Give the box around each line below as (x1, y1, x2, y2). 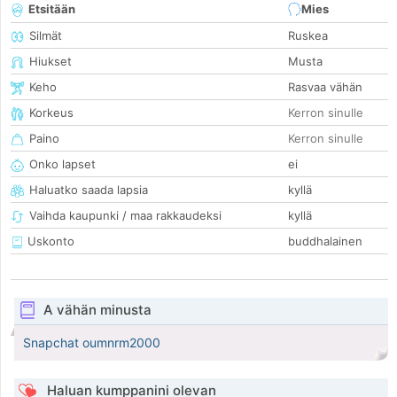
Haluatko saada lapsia (29, 183, 148, 198)
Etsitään (28, 2, 75, 17)
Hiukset (29, 54, 72, 69)
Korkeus (29, 105, 74, 121)
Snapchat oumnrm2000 (23, 335, 160, 351)
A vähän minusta (43, 301, 152, 319)
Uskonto (24, 234, 74, 249)
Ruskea (288, 28, 328, 43)
